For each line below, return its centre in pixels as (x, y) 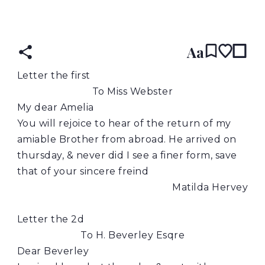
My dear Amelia (55, 107)
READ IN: (112, 21)
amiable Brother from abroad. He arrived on (127, 139)
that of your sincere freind (83, 171)
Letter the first (54, 75)
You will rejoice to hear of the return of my (124, 123)
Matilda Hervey (210, 187)
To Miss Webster (132, 91)
